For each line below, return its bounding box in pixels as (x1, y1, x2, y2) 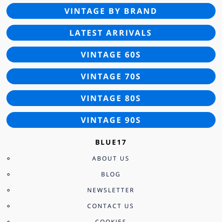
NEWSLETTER (87, 185, 135, 194)
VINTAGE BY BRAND (64, 5, 158, 16)
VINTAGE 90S (80, 114, 141, 125)
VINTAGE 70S (80, 70, 141, 82)
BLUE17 (95, 137, 127, 147)
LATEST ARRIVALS (69, 27, 153, 38)
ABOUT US (92, 154, 130, 163)
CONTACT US (87, 201, 135, 210)
